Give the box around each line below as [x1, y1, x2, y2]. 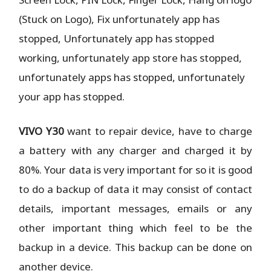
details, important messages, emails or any [19, 201, 252, 215]
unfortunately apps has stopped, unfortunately [19, 70, 246, 84]
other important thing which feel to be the [19, 220, 252, 235]
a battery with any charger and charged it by [19, 143, 252, 157]
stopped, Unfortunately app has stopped [19, 31, 215, 45]
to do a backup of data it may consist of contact [19, 181, 252, 196]
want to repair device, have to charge [64, 123, 252, 138]
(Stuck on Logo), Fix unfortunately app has [19, 11, 220, 26]
